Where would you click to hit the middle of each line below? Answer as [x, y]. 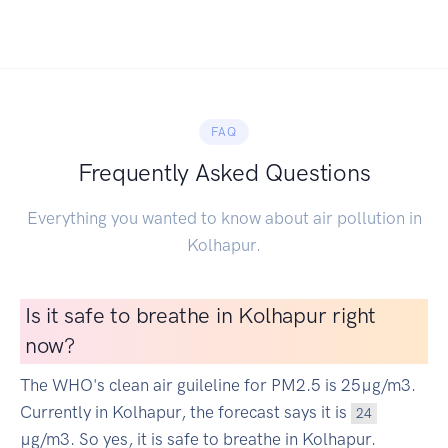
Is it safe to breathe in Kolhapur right [200, 315]
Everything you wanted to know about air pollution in [224, 218]
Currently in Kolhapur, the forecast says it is [185, 412]
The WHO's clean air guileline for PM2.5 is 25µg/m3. [218, 385]
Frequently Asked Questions [224, 173]
